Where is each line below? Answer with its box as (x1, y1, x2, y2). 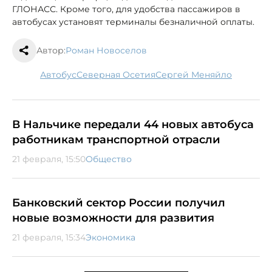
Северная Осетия (83, 69, 155, 80)
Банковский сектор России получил (12, 195, 225, 209)
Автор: (36, 44, 66, 56)
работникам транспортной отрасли (12, 132, 220, 146)
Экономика (86, 231, 135, 243)
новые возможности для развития (12, 211, 214, 225)
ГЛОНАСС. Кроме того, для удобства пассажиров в (12, 3, 240, 15)
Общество (86, 153, 132, 165)
